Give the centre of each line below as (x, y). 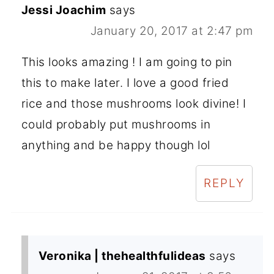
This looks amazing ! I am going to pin (127, 62)
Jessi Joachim (64, 10)
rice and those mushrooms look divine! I (134, 103)
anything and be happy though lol (116, 145)
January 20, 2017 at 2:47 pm (172, 31)
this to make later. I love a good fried (125, 83)
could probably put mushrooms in (116, 124)
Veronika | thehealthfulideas (122, 256)
